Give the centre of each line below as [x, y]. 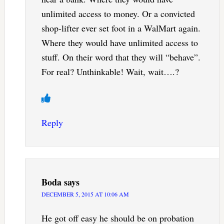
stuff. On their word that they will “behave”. [121, 57]
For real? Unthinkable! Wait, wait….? [110, 71]
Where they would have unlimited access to [119, 42]
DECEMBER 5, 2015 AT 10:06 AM [85, 194]
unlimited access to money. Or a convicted [118, 13]
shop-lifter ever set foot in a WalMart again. [121, 28]
